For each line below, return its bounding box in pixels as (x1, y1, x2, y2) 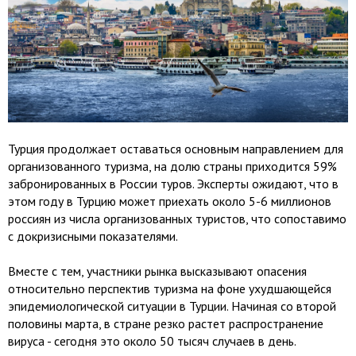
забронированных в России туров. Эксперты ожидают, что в (8, 176, 339, 192)
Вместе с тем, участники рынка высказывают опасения (8, 263, 307, 280)
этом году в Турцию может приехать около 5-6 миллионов (8, 193, 331, 210)
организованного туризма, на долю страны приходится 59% (8, 158, 337, 175)
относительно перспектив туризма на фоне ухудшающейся (8, 281, 331, 297)
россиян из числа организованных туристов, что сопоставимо (8, 211, 346, 227)
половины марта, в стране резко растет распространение (8, 315, 323, 332)
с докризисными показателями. (8, 228, 178, 245)
